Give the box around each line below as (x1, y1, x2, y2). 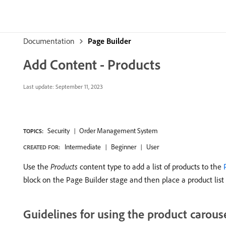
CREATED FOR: (23, 143, 60, 151)
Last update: (23, 83, 54, 90)
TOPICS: (23, 127, 43, 135)
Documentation (23, 36, 75, 46)
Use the (23, 161, 50, 172)
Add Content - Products (23, 55, 160, 73)
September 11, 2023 (54, 83, 103, 90)
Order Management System (79, 126, 158, 135)
